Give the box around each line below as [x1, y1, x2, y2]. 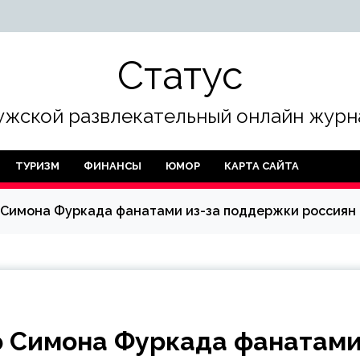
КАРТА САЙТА [224, 160, 299, 172]
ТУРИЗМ [15, 160, 59, 172]
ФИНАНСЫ [84, 160, 141, 172]
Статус [117, 53, 243, 98]
